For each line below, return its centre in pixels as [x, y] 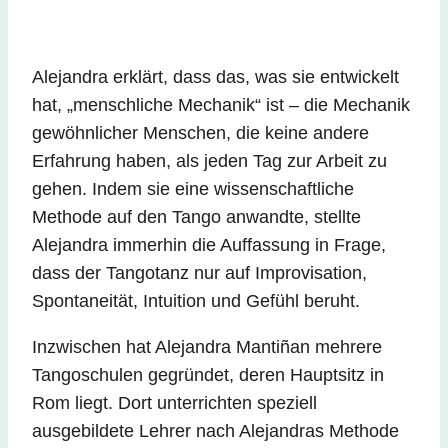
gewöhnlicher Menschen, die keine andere [200, 133]
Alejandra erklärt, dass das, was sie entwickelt [215, 77]
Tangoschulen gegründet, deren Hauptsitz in [208, 375]
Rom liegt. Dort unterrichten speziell [174, 403]
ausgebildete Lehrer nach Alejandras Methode [215, 431]
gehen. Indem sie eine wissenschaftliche [193, 189]
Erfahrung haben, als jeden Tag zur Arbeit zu [209, 161]
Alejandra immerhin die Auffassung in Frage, [209, 245]
